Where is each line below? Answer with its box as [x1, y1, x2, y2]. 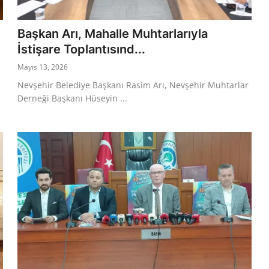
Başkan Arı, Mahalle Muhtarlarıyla [17, 26, 208, 41]
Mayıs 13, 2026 [17, 61, 68, 72]
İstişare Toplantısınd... [17, 41, 146, 56]
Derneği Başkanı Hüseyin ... [17, 92, 128, 104]
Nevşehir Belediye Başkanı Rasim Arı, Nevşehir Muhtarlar [17, 79, 249, 91]
